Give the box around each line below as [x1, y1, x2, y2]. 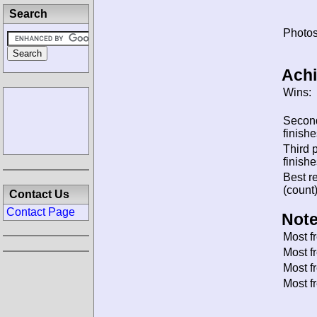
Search [9, 8, 47, 20]
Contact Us [9, 188, 69, 200]
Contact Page [6, 206, 75, 218]
